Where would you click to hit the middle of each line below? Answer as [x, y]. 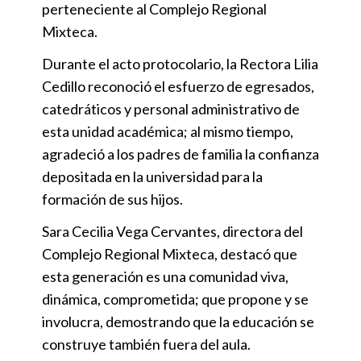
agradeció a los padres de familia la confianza [180, 154]
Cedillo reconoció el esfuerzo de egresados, [178, 87]
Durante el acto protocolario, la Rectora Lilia [180, 64]
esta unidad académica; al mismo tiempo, [168, 132]
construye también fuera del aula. [146, 344]
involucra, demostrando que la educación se [178, 322]
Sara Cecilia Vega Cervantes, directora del [172, 232]
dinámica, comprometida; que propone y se [175, 299]
